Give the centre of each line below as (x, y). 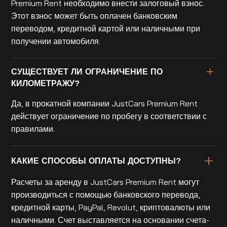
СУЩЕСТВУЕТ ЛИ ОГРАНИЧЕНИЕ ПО (87, 72)
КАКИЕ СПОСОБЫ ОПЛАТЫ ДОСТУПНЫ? (96, 160)
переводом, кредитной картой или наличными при (106, 29)
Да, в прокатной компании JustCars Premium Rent (105, 104)
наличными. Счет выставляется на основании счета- (110, 220)
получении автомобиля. (56, 41)
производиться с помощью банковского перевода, (106, 194)
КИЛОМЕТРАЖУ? (46, 83)
